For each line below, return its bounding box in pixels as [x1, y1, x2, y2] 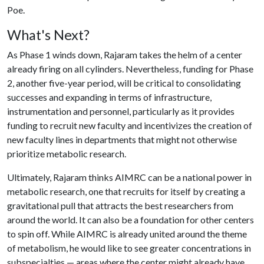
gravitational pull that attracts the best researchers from [7, 200, 233, 211]
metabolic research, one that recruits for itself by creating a [7, 186, 245, 197]
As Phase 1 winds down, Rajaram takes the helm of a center [7, 49, 242, 60]
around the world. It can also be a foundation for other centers [7, 214, 254, 225]
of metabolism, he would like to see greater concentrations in [7, 242, 251, 253]
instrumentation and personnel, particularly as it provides [7, 105, 235, 117]
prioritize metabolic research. [7, 148, 130, 159]
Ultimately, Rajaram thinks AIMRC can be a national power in [7, 171, 252, 183]
